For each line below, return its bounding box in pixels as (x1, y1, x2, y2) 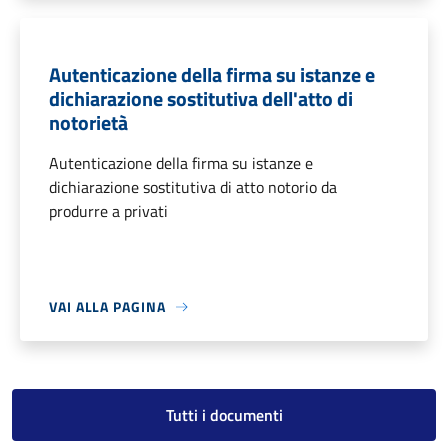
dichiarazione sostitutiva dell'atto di (49, 83, 353, 115)
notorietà (49, 107, 128, 139)
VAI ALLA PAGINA (49, 296, 166, 318)
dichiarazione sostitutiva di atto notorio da (49, 175, 337, 200)
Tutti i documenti (165, 403, 283, 428)
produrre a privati (49, 199, 168, 224)
